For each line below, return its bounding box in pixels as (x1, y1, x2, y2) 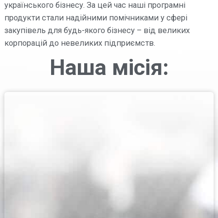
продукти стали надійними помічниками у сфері (4, 13, 187, 22)
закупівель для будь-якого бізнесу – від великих (4, 26, 190, 35)
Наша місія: (49, 54, 169, 80)
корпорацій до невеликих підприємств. (4, 38, 155, 48)
